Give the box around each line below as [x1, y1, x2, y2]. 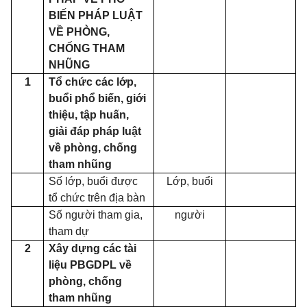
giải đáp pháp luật [49, 125, 142, 137]
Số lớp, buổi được [49, 175, 138, 187]
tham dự [49, 225, 90, 237]
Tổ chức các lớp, [49, 76, 137, 88]
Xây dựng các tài [49, 243, 137, 254]
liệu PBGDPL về [49, 259, 132, 271]
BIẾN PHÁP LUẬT [49, 10, 143, 21]
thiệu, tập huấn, [49, 109, 130, 121]
